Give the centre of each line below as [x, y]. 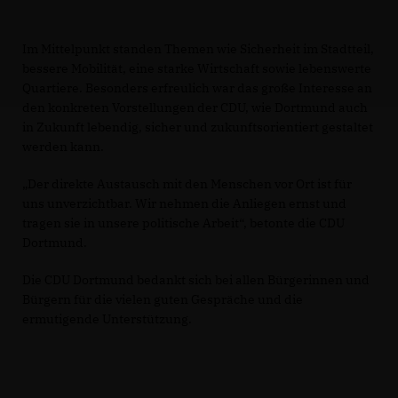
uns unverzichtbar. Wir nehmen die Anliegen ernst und [184, 203]
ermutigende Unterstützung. [107, 319]
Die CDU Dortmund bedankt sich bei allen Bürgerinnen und [196, 280]
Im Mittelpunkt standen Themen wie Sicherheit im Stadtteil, [198, 49]
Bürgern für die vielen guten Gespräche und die [163, 299]
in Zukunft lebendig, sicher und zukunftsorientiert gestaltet [198, 127]
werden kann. [63, 147]
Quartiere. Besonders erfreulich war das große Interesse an [197, 88]
